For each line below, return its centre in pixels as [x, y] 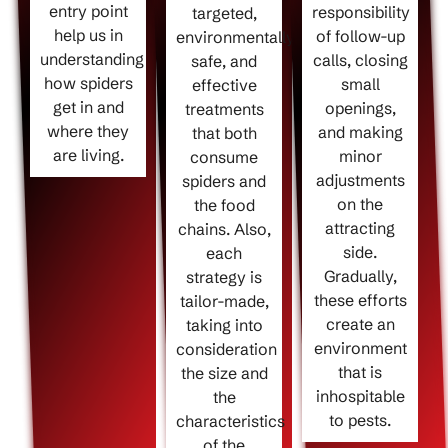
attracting [360, 228]
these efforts [360, 300]
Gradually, [360, 276]
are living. [88, 155]
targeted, [224, 13]
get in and [88, 107]
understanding [92, 59]
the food [224, 205]
